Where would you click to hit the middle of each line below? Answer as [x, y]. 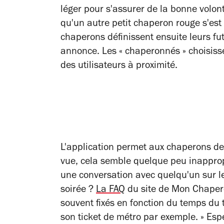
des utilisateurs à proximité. [119, 66]
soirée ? [78, 190]
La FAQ [110, 190]
